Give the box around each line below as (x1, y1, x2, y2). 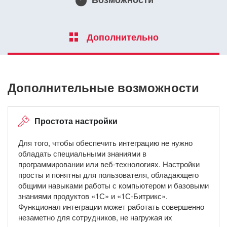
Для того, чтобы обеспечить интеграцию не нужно (18, 137, 193, 148)
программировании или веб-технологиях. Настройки (18, 158, 200, 169)
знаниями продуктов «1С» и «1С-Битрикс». (18, 190, 168, 201)
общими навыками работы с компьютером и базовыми (18, 179, 209, 191)
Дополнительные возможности (8, 78, 199, 96)
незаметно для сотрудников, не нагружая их (18, 211, 172, 222)
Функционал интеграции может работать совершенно (18, 201, 204, 212)
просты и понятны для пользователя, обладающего (18, 169, 199, 180)
